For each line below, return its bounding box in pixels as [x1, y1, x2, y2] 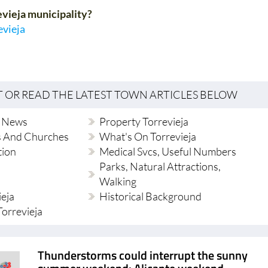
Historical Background [99, 190, 202, 203]
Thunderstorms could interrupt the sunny [38, 246, 248, 265]
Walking [99, 175, 137, 188]
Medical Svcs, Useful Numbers [99, 145, 237, 159]
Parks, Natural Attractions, [99, 160, 221, 173]
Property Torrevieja [99, 115, 189, 129]
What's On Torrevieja [99, 130, 197, 144]
